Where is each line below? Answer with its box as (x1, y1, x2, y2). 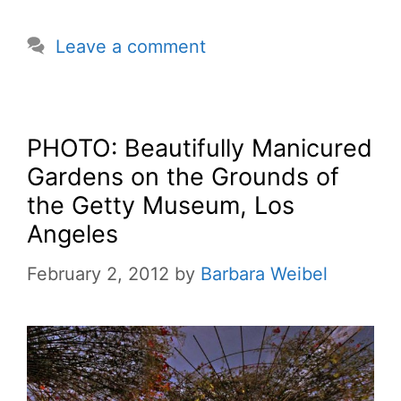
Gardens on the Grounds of (27, 161, 339, 192)
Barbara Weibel (200, 262, 328, 285)
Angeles (27, 218, 118, 249)
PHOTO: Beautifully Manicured (27, 132, 372, 163)
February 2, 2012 (27, 262, 169, 285)
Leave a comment (55, 35, 206, 57)
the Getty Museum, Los (27, 190, 294, 220)
